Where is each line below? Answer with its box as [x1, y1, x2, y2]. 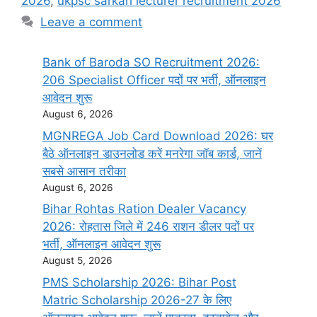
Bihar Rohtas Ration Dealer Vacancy [42, 202, 246, 217]
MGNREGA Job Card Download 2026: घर [42, 128, 273, 143]
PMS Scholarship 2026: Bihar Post [42, 275, 236, 289]
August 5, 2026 [42, 255, 113, 267]
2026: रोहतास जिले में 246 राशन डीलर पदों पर [42, 219, 254, 234]
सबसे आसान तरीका [42, 163, 126, 178]
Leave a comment [40, 15, 143, 30]
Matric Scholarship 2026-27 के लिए [42, 292, 231, 307]
